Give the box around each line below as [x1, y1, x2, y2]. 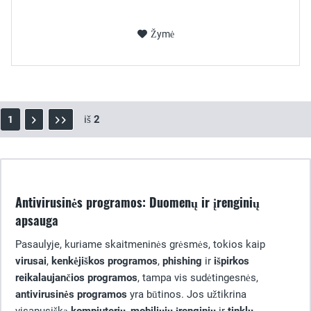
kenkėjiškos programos [51, 255, 158, 267]
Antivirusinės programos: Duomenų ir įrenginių [15, 193, 260, 211]
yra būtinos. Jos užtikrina [127, 288, 246, 301]
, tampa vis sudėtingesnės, [137, 271, 258, 284]
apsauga [15, 211, 58, 229]
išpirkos [214, 255, 249, 267]
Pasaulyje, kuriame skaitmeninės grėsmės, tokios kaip [15, 238, 265, 251]
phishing [162, 255, 202, 267]
